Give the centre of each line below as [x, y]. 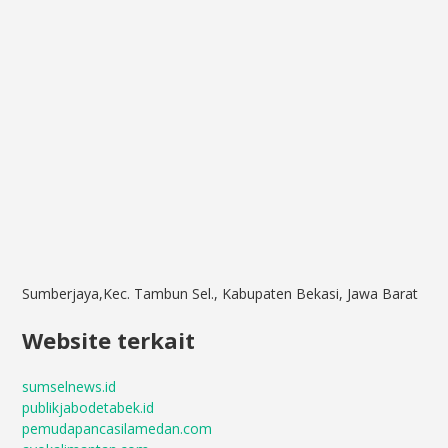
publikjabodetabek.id [88, 407]
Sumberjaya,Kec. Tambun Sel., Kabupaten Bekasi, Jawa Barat [220, 293]
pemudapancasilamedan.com [117, 428]
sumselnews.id [69, 386]
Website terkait [109, 340]
